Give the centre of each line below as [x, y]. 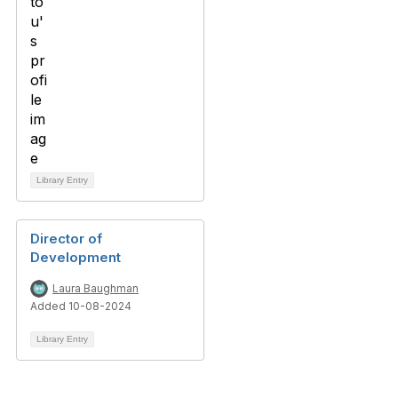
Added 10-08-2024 [81, 306]
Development [76, 257]
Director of [66, 239]
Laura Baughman [96, 288]
